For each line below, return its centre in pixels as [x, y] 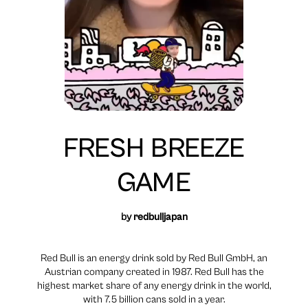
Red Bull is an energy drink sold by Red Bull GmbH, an [154, 258]
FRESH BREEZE [154, 148]
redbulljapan [160, 217]
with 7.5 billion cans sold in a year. [154, 299]
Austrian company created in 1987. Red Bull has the [154, 272]
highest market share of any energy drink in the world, [154, 286]
